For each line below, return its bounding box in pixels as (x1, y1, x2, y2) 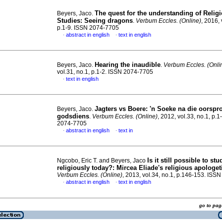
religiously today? (57, 164, 112, 171)
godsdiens (57, 112, 89, 120)
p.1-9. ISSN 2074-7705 (57, 24, 119, 31)
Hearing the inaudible (95, 61, 161, 68)
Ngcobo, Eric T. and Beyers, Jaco (57, 157, 147, 164)
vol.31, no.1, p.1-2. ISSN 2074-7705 (57, 68, 153, 75)
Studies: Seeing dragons (57, 17, 133, 24)
